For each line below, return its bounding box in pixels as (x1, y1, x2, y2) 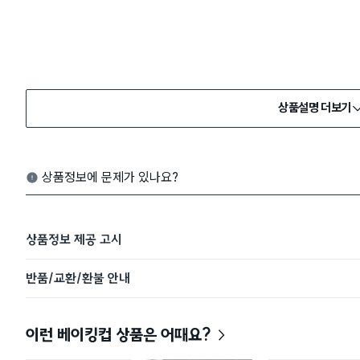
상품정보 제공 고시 (26, 231, 122, 247)
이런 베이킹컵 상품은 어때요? (26, 324, 211, 345)
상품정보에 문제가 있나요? (42, 169, 178, 185)
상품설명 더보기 (278, 100, 351, 116)
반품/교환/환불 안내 (26, 269, 130, 286)
